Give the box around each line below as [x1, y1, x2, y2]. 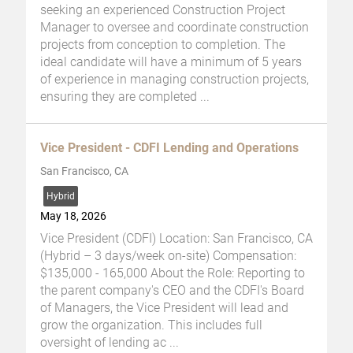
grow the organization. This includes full [40, 317, 262, 333]
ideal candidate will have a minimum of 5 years [40, 54, 302, 69]
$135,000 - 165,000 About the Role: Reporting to [40, 265, 305, 281]
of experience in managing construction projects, [40, 71, 309, 87]
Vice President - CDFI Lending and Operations [40, 139, 299, 155]
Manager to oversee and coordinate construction [40, 19, 309, 35]
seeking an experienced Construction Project [40, 2, 285, 17]
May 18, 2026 [40, 209, 106, 223]
